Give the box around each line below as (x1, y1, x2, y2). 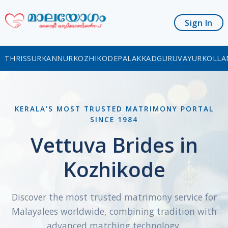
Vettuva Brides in (30, 130, 198, 159)
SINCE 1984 (90, 114, 138, 124)
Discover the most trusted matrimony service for (11, 190, 217, 203)
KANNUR (41, 53, 73, 63)
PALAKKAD (118, 53, 157, 63)
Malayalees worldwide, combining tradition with (11, 205, 217, 217)
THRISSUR (4, 53, 42, 63)
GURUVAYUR (157, 53, 202, 63)
